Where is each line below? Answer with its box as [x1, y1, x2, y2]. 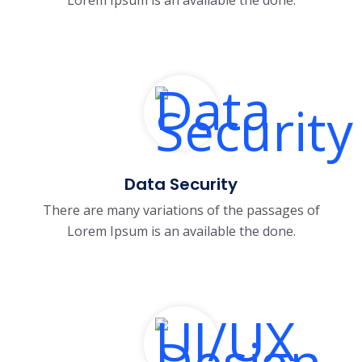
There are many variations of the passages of [42, 200, 320, 219]
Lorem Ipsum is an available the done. [66, 221, 296, 240]
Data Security [124, 172, 238, 196]
